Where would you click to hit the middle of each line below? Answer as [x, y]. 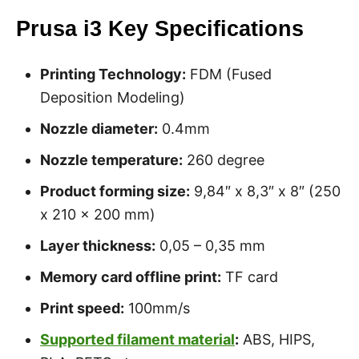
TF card [250, 277]
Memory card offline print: [131, 277]
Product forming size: [115, 191]
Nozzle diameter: [99, 129]
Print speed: [82, 308]
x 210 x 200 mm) [98, 214]
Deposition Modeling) [113, 97]
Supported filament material [137, 339]
